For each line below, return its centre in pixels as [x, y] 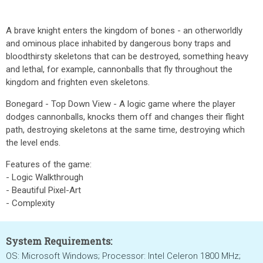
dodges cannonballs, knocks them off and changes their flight [125, 117]
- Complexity [30, 203]
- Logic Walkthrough [45, 177]
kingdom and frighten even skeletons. [78, 82]
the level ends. [33, 143]
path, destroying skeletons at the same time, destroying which [125, 130]
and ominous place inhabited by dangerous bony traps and [118, 43]
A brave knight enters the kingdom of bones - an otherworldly [124, 31]
